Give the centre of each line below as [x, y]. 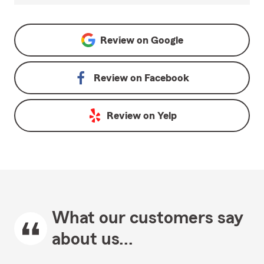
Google [167, 40]
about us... [93, 240]
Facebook [167, 78]
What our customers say [148, 218]
